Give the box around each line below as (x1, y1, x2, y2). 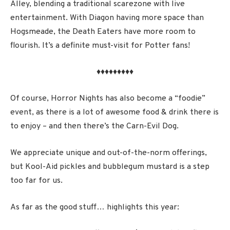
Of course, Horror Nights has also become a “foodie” (10, 93, 205, 104)
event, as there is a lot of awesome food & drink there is (10, 107, 219, 118)
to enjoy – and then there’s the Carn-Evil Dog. (10, 121, 179, 132)
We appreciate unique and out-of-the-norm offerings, (10, 148, 207, 159)
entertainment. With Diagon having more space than (10, 13, 204, 24)
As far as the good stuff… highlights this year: (10, 202, 179, 213)
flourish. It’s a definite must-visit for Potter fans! (10, 41, 190, 51)
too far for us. (10, 176, 63, 186)
